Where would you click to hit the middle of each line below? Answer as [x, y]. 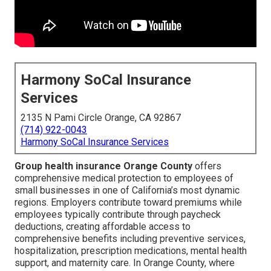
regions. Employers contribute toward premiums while [128, 203]
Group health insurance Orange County [103, 166]
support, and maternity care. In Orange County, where [125, 263]
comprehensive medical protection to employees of [124, 178]
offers [207, 166]
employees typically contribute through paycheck [118, 215]
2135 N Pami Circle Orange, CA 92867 [101, 118]
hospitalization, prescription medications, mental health [131, 251]
